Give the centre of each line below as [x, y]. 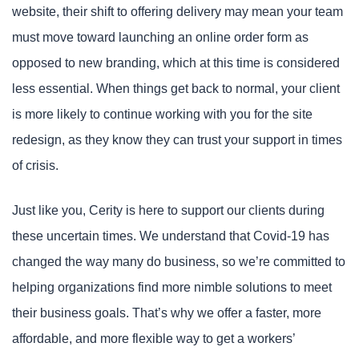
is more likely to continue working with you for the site [162, 114]
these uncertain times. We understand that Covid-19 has [171, 236]
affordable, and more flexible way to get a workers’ [153, 339]
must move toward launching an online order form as [160, 37]
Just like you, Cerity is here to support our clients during [168, 210]
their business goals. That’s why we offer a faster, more [167, 313]
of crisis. [35, 165]
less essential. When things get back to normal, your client [176, 89]
